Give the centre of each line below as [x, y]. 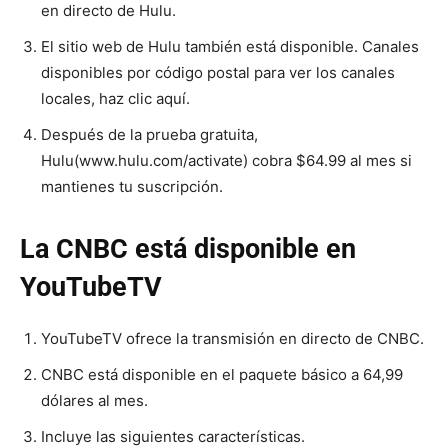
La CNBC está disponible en [188, 248]
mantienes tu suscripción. [132, 186]
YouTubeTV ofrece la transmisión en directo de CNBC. [232, 338]
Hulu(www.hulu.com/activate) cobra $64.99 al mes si [226, 160]
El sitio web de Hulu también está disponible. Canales [230, 46]
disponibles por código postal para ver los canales [218, 72]
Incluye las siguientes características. [173, 436]
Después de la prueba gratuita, [149, 134]
